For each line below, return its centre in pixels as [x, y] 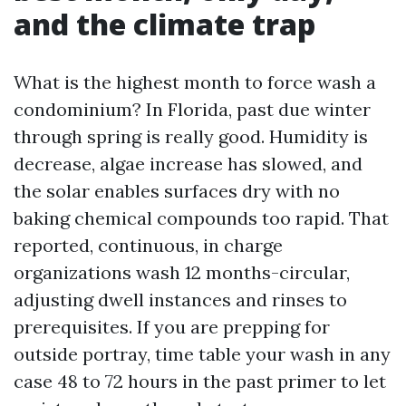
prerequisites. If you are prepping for [172, 327]
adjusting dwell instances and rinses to [180, 300]
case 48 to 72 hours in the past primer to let [200, 381]
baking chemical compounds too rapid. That [201, 218]
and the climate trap [164, 24]
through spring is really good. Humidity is [191, 136]
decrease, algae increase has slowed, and [188, 164]
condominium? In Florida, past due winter [192, 109]
